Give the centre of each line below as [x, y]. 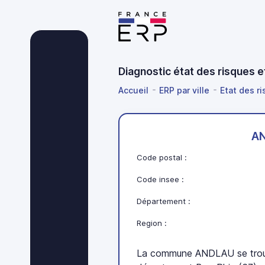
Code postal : [162, 158]
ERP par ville [184, 90]
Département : [164, 201]
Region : [152, 223]
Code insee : [161, 180]
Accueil [133, 90]
